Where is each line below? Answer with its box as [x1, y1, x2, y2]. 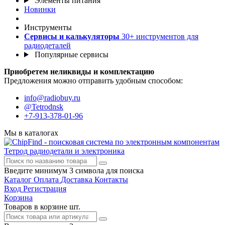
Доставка [61, 175, 92, 184]
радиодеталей [24, 41, 71, 50]
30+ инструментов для [122, 32, 198, 41]
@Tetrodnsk [24, 102, 63, 111]
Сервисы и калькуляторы [24, 32, 120, 41]
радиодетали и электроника [30, 147, 125, 155]
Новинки [24, 5, 56, 14]
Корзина [4, 193, 33, 202]
